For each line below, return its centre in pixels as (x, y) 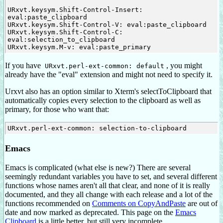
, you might (184, 66)
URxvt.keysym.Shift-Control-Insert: (75, 10)
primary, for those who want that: (57, 110)
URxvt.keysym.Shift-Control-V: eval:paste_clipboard (107, 25)
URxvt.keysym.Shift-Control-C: (65, 32)
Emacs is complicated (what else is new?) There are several (98, 167)
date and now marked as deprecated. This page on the (90, 212)
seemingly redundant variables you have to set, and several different (111, 176)
